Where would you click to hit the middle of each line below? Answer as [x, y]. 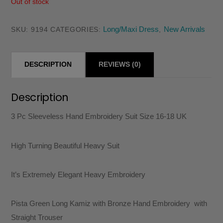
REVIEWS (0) [120, 65]
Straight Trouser [37, 218]
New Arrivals [184, 29]
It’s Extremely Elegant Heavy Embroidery [78, 174]
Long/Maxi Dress [131, 29]
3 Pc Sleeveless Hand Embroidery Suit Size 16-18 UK [99, 116]
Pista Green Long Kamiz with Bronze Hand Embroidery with [109, 204]
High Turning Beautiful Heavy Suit [65, 145]
